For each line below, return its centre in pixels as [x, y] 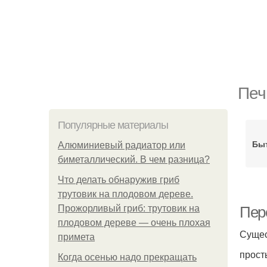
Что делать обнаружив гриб [119, 180]
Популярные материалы [113, 125]
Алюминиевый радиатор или [122, 145]
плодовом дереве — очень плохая [134, 223]
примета [76, 237]
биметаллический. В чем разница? [134, 159]
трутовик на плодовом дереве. [125, 194]
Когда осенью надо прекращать [127, 257]
